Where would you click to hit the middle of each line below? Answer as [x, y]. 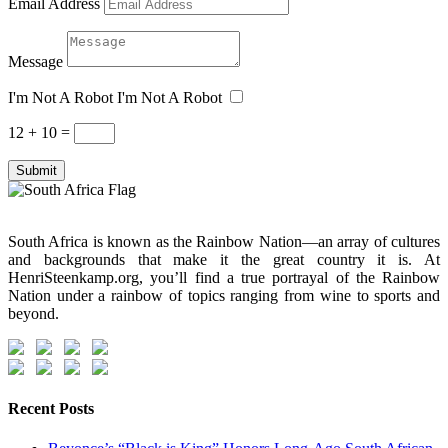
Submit [36, 171]
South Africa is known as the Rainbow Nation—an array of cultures [224, 242]
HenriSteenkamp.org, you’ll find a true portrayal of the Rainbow [224, 278]
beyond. [33, 314]
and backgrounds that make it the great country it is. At [224, 260]
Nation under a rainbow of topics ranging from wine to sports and [224, 296]
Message [35, 62]
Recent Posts [51, 409]
